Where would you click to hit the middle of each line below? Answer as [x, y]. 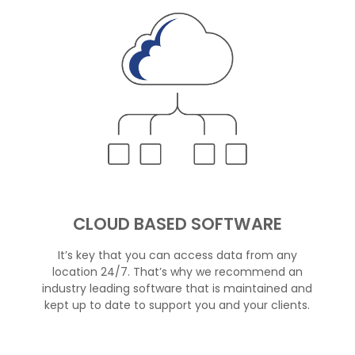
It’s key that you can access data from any [177, 255]
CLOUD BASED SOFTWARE [177, 223]
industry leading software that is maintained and [177, 288]
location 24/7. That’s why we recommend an [177, 271]
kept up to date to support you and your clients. [177, 305]
